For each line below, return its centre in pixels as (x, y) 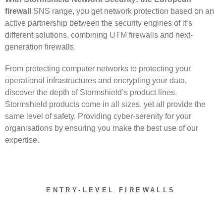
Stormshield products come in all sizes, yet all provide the (105, 104)
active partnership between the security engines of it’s (99, 23)
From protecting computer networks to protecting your (98, 69)
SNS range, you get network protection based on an (123, 11)
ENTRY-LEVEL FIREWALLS (111, 190)
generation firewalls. (40, 47)
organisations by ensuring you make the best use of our (102, 128)
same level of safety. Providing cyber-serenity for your (98, 116)
